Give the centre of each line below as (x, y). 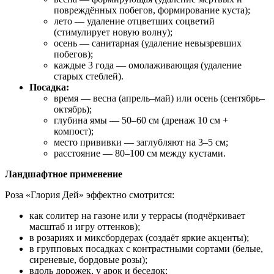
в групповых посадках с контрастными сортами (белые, (146, 248)
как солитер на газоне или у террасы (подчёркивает (137, 215)
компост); (74, 131)
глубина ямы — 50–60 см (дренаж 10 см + (141, 120)
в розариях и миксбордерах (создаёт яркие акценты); (139, 237)
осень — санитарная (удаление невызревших (148, 43)
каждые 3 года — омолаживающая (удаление (148, 65)
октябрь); (73, 109)
